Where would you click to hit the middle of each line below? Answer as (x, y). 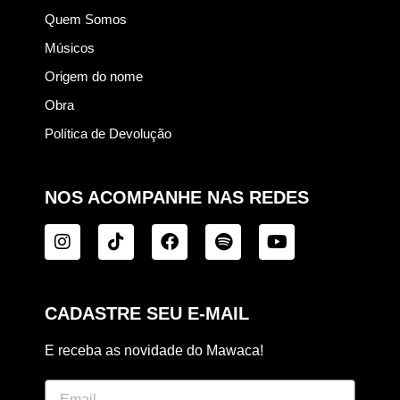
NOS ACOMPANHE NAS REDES (177, 198)
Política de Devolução (108, 134)
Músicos (70, 48)
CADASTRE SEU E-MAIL (147, 314)
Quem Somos (86, 20)
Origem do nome (94, 77)
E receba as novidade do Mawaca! (154, 351)
